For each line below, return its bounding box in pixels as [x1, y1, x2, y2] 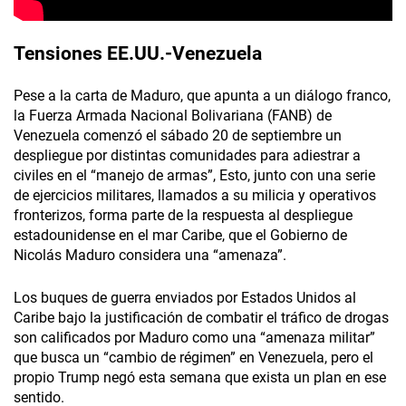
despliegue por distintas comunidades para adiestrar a [14, 147, 361, 165]
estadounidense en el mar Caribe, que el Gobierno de [14, 227, 347, 245]
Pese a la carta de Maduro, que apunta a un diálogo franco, [14, 87, 391, 105]
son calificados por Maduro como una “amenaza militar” [14, 329, 375, 347]
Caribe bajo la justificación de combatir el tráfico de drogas [14, 309, 389, 327]
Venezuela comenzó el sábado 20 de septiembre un [14, 127, 342, 145]
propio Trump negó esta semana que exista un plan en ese [14, 369, 386, 387]
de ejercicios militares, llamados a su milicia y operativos [14, 187, 376, 205]
